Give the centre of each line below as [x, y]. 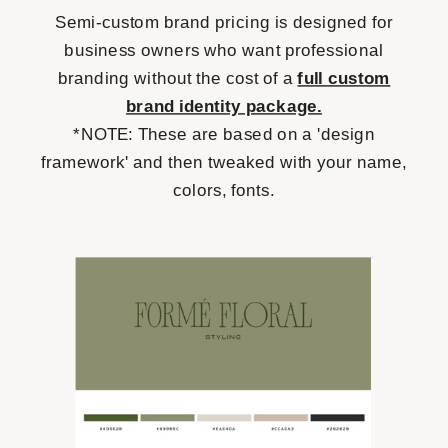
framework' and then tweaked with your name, [224, 162]
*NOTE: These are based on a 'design [224, 134]
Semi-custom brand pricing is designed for [224, 22]
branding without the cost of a [177, 78]
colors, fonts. [224, 190]
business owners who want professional [224, 50]
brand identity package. [224, 106]
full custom [344, 78]
